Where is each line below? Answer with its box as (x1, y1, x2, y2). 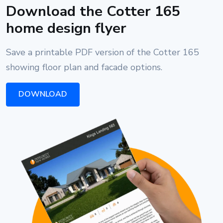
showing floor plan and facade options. (6, 61, 162, 74)
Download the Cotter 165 (6, 1, 180, 21)
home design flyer (6, 18, 126, 38)
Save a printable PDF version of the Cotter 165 (6, 46, 199, 59)
